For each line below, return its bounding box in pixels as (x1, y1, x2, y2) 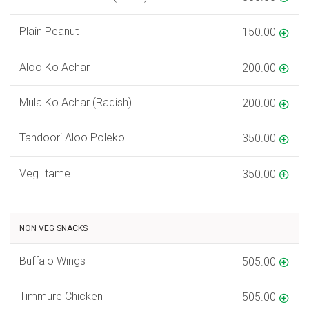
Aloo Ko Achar (19, 60, 90, 74)
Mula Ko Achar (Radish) (19, 96, 132, 110)
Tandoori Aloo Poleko (19, 131, 125, 145)
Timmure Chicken (19, 290, 103, 303)
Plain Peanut (19, 25, 79, 39)
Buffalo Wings (19, 254, 86, 268)
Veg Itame (19, 166, 70, 180)
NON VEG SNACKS (19, 223, 88, 234)
